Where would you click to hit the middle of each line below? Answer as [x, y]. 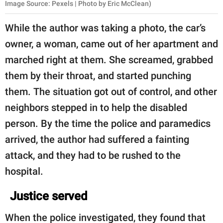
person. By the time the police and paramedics [108, 124]
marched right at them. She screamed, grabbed [109, 60]
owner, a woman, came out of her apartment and [111, 44]
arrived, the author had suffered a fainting [97, 140]
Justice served [49, 196]
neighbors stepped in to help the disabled [96, 108]
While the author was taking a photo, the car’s [105, 28]
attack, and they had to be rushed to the [93, 156]
